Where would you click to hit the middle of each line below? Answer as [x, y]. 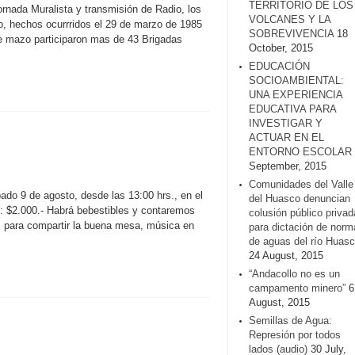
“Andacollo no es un [294, 274]
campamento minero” [297, 288]
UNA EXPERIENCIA [296, 95]
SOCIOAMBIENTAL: [296, 80]
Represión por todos [295, 335]
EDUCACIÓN [279, 66]
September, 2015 [288, 166]
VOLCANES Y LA [290, 19]
